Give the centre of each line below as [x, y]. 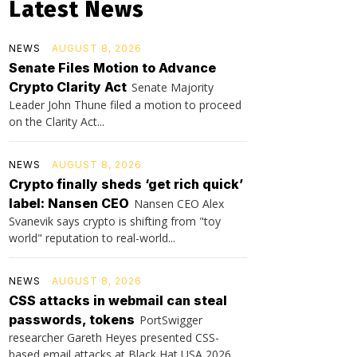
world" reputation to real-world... [92, 237]
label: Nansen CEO [69, 203]
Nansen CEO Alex [179, 203]
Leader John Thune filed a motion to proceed [125, 104]
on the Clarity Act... [57, 121]
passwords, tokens [72, 319]
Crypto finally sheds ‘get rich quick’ [126, 184]
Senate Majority [173, 87]
